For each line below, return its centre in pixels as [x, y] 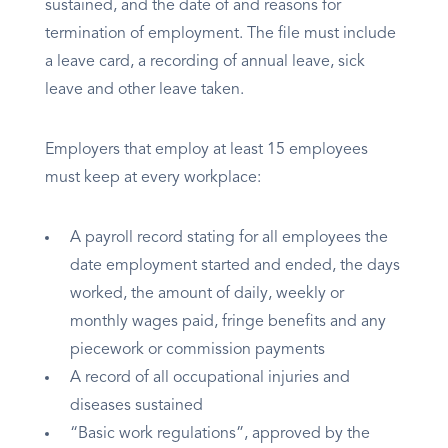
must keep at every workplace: [153, 178]
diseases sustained [138, 406]
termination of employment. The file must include [220, 34]
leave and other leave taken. [144, 90]
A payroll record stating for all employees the [229, 238]
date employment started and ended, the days [235, 266]
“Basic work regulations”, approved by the [220, 434]
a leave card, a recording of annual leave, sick [205, 62]
